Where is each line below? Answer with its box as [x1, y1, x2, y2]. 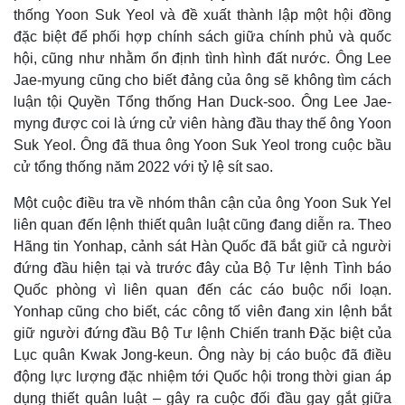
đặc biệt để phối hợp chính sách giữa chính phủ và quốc [14, 29, 391, 45]
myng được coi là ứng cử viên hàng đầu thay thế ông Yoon [14, 116, 391, 132]
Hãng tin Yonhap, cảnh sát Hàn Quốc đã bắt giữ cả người [14, 239, 391, 255]
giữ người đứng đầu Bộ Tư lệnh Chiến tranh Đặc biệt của [14, 325, 391, 342]
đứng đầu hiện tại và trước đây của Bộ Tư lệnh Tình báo [14, 260, 391, 277]
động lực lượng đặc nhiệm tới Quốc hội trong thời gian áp [14, 369, 391, 385]
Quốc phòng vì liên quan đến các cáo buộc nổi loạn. [14, 282, 391, 298]
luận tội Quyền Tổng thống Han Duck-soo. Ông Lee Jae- [14, 94, 391, 110]
